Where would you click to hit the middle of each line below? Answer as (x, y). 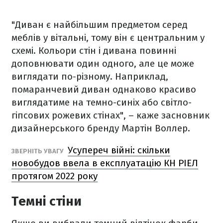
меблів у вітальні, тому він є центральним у (108, 38)
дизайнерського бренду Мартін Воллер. (101, 128)
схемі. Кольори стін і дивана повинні (94, 51)
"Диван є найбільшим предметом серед (100, 25)
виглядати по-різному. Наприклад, (90, 76)
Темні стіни (47, 201)
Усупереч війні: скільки (119, 150)
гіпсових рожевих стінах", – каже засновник (111, 115)
